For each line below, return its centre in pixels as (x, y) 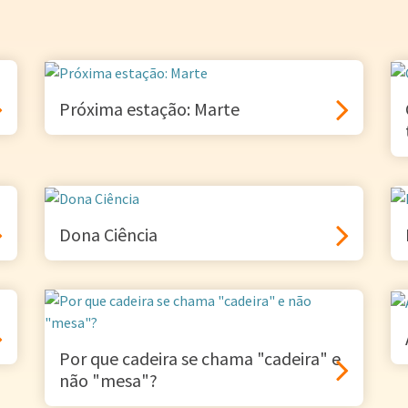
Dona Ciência (108, 235)
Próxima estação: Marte (149, 109)
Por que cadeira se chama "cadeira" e (200, 359)
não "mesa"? (108, 381)
